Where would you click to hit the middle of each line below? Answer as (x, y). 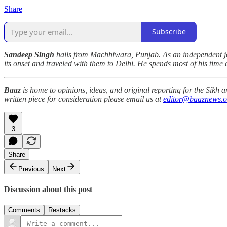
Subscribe (169, 32)
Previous (31, 169)
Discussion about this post (48, 189)
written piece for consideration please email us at (84, 99)
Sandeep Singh (29, 54)
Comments (24, 210)
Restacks (62, 210)
